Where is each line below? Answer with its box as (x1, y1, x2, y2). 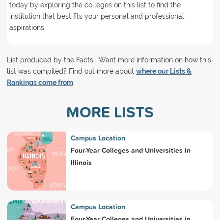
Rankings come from (6, 78, 73, 86)
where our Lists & (136, 67, 192, 75)
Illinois (70, 158, 92, 168)
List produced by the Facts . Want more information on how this (6, 55, 211, 64)
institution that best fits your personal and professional (9, 12, 184, 20)
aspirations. (9, 23, 46, 31)
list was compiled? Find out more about (6, 67, 136, 75)
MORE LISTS (66, 101, 154, 123)
